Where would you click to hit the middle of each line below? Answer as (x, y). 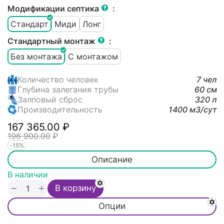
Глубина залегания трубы (68, 90)
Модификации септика (54, 9)
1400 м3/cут (193, 110)
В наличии (28, 174)
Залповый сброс (50, 100)
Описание (112, 159)
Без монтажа (36, 56)
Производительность (60, 110)
